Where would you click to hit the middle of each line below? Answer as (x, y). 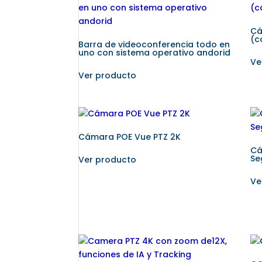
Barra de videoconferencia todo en (154, 44)
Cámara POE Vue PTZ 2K (130, 137)
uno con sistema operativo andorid (155, 52)
